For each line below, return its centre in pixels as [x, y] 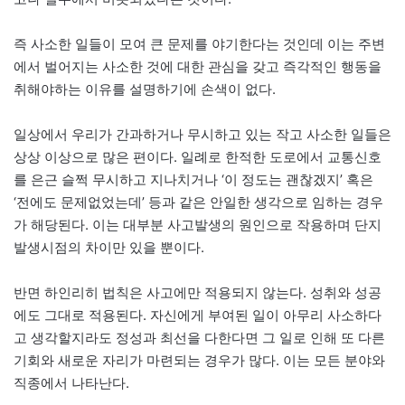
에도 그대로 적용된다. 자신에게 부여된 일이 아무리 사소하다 [198, 315]
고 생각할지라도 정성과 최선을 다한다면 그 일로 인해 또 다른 [199, 337]
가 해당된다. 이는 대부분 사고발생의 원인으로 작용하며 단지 [198, 224]
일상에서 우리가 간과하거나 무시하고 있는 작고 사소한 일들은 [202, 134]
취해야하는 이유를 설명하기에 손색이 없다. [145, 89]
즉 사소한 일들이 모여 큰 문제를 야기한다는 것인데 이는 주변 [199, 43]
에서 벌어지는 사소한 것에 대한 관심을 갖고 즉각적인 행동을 [198, 66]
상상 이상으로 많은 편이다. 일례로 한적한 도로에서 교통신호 [198, 156]
